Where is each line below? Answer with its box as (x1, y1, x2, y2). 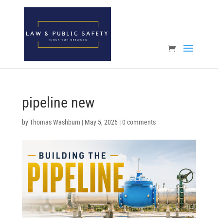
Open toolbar (4, 19, 48, 38)
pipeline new (21, 94, 95, 111)
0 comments (122, 118, 156, 126)
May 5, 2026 (84, 118, 118, 126)
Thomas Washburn (29, 118, 80, 126)
